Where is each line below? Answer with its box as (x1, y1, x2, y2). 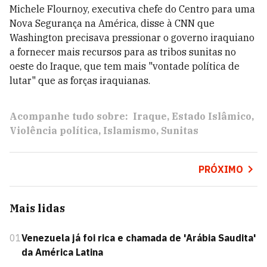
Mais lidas (10, 201, 65, 215)
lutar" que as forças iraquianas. (10, 74, 150, 86)
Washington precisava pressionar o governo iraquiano (10, 32, 254, 44)
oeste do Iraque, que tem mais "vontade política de (10, 60, 240, 72)
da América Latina (21, 246, 103, 258)
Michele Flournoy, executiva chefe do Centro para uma (10, 3, 255, 15)
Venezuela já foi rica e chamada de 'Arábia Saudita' (21, 232, 256, 244)
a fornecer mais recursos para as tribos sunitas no (10, 46, 236, 58)
